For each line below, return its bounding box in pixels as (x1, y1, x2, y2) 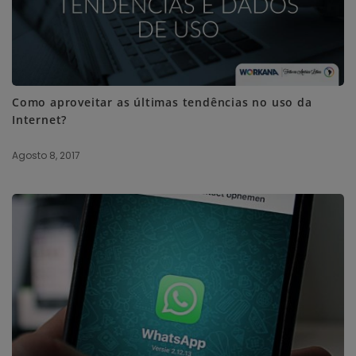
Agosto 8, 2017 (12, 149, 80, 163)
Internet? (12, 112, 68, 128)
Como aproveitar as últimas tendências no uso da (12, 95, 312, 110)
